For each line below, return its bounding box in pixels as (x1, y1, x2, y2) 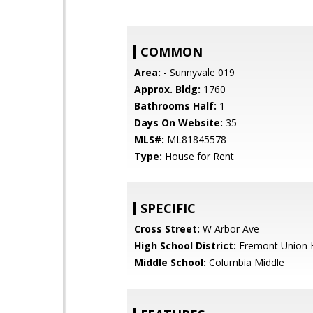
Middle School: (134, 256, 206, 269)
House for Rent (162, 150, 234, 163)
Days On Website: (134, 116, 223, 129)
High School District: (134, 239, 236, 252)
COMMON (140, 43, 203, 60)
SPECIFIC (140, 200, 196, 217)
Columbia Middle (206, 256, 284, 269)
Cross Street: (134, 222, 200, 235)
